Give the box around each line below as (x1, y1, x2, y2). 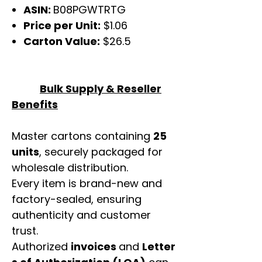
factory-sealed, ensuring (12, 192, 142, 207)
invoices (71, 239, 119, 254)
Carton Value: (23, 34, 100, 49)
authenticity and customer (12, 208, 151, 223)
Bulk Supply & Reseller (40, 81, 161, 96)
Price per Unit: (23, 18, 101, 33)
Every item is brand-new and (12, 176, 162, 191)
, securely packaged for (39, 144, 163, 160)
